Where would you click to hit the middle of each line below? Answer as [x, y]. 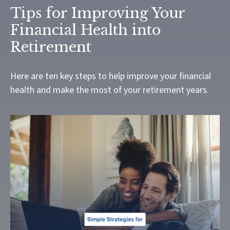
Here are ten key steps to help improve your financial [111, 76]
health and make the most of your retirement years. [110, 90]
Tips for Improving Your [98, 13]
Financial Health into [85, 30]
